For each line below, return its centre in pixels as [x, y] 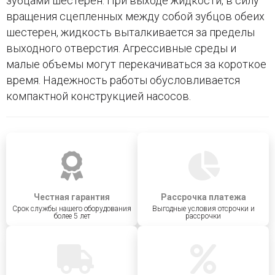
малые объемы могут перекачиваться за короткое [136, 64]
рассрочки [203, 216]
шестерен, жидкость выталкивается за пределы [130, 32]
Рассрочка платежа [203, 197]
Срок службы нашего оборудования [72, 209]
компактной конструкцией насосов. [99, 96]
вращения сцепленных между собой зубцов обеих [135, 16]
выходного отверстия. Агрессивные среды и [121, 48]
